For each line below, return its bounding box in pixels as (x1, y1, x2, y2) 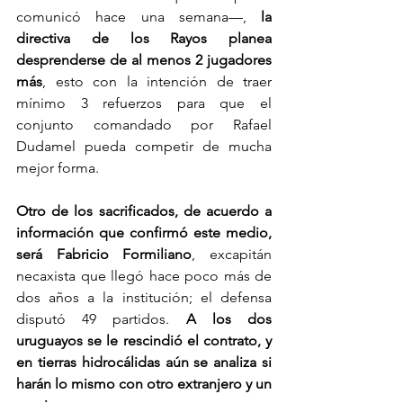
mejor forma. (16, 159, 99, 177)
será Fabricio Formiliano (16, 246, 193, 264)
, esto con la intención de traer (42, 73, 272, 91)
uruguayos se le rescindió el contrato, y (16, 332, 272, 350)
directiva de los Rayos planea (16, 30, 272, 48)
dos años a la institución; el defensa (16, 289, 272, 307)
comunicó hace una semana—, (16, 8, 261, 26)
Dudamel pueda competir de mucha (16, 138, 272, 156)
